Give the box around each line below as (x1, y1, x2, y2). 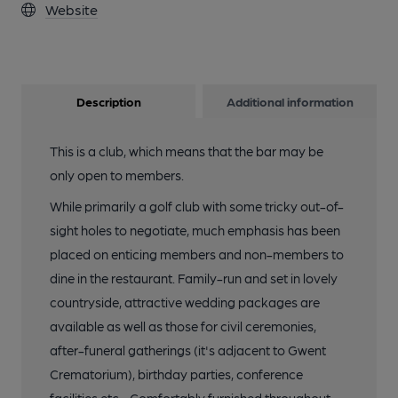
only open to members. (50, 167, 184, 183)
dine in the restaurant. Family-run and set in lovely (50, 270, 338, 286)
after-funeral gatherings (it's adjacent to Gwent (50, 342, 326, 358)
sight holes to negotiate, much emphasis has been (50, 222, 340, 238)
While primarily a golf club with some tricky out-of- (50, 198, 344, 214)
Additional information (226, 94, 354, 108)
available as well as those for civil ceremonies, (50, 318, 316, 334)
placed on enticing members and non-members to (50, 246, 344, 262)
